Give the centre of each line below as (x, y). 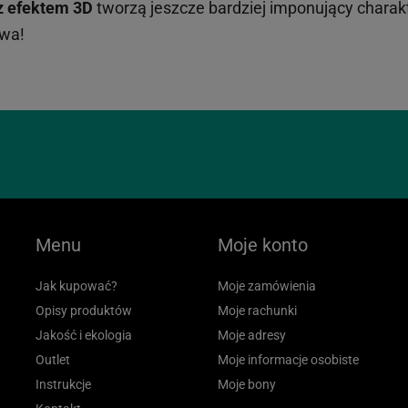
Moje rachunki (257, 311)
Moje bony (247, 384)
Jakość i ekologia (84, 335)
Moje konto (263, 245)
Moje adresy (252, 335)
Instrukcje (63, 384)
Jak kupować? (76, 286)
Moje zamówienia (267, 286)
